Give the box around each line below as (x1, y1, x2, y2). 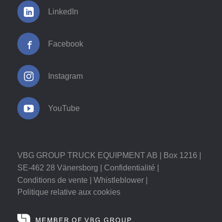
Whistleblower (94, 176, 144, 184)
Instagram (48, 72, 83, 80)
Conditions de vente (17, 176, 88, 184)
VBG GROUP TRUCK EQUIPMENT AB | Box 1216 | (17, 151, 201, 160)
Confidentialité (104, 164, 155, 172)
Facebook (48, 40, 83, 48)
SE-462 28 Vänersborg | (17, 164, 104, 172)
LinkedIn (48, 7, 78, 16)
